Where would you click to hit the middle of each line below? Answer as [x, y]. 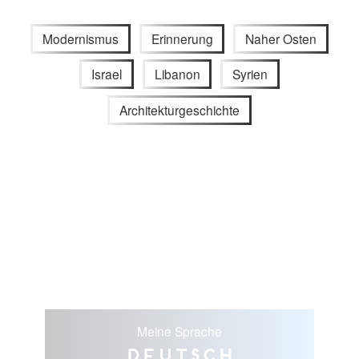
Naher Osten [281, 38]
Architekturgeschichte [179, 110]
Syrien [250, 74]
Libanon [177, 74]
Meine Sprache [179, 331]
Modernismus [80, 38]
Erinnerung [182, 38]
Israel [106, 74]
